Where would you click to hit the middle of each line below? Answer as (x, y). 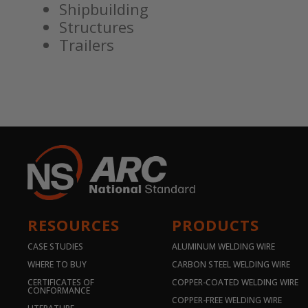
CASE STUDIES (55, 246)
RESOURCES (74, 224)
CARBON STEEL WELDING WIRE (231, 264)
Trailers (86, 45)
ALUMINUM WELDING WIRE (224, 246)
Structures (96, 27)
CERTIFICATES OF (61, 282)
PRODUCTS (216, 224)
